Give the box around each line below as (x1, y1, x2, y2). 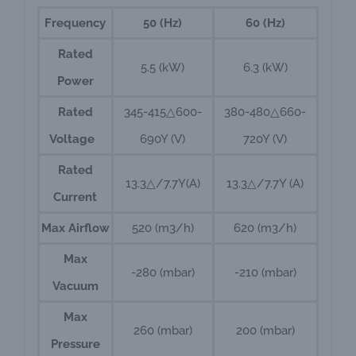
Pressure (50, 337, 100, 352)
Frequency (44, 16, 106, 31)
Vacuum (52, 279, 99, 294)
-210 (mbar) (234, 265, 296, 281)
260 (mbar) (133, 323, 192, 339)
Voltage (49, 132, 102, 147)
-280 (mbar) (130, 265, 195, 281)
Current (53, 190, 98, 205)
